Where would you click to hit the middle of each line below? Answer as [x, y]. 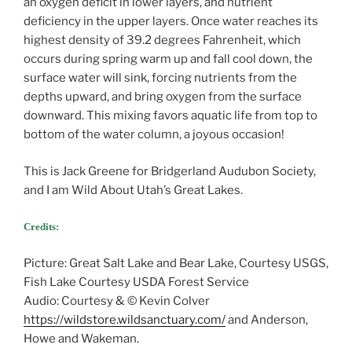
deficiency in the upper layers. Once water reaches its [171, 22]
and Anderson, [267, 319]
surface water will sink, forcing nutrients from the [160, 78]
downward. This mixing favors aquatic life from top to [170, 116]
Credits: [41, 227]
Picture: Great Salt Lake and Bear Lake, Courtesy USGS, [176, 263]
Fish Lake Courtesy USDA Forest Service [136, 282]
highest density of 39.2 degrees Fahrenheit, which [162, 40]
